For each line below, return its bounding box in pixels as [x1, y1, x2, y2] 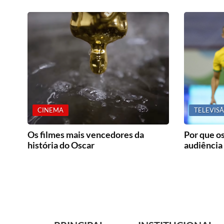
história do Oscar [27, 139, 94, 151]
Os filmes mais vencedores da [27, 129, 144, 140]
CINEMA [37, 106, 63, 114]
